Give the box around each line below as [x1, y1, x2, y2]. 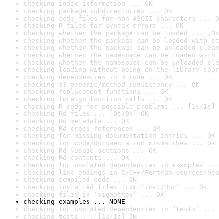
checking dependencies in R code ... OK [23, 73, 172, 81]
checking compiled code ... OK [23, 176, 137, 183]
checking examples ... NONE [23, 198, 125, 205]
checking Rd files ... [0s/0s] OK [23, 110, 149, 117]
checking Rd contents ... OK [23, 154, 129, 161]
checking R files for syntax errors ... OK [23, 22, 184, 29]
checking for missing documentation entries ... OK [23, 132, 215, 139]
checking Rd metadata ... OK [23, 117, 129, 125]
